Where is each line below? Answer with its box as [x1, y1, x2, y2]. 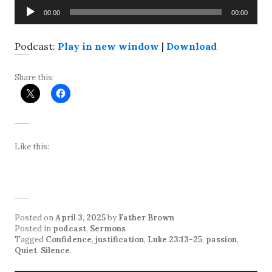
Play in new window [58, 40, 159, 53]
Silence [41, 245, 70, 256]
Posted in [15, 223, 53, 234]
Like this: [15, 141, 49, 152]
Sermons [90, 223, 126, 234]
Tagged [15, 234, 46, 245]
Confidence [46, 234, 92, 245]
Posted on [15, 212, 55, 223]
